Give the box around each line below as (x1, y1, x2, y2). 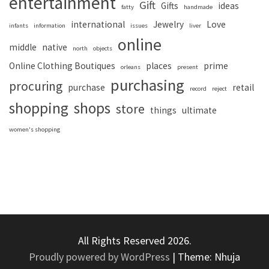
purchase (68, 81, 105, 93)
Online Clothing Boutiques (9, 59, 115, 71)
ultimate (182, 104, 217, 116)
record (190, 84, 207, 92)
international (71, 18, 125, 30)
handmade (184, 2, 213, 11)
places (146, 59, 172, 71)
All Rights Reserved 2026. (77, 233, 192, 247)
